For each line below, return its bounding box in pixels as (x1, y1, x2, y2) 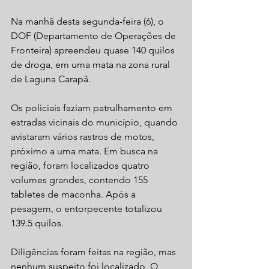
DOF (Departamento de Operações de (11, 30, 178, 42)
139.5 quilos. (11, 217, 64, 229)
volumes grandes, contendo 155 (11, 174, 150, 186)
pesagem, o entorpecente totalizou (11, 203, 165, 215)
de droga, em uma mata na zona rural (11, 59, 172, 71)
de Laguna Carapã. (11, 73, 93, 85)
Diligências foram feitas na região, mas (11, 246, 178, 258)
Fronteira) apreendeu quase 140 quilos (11, 44, 177, 56)
